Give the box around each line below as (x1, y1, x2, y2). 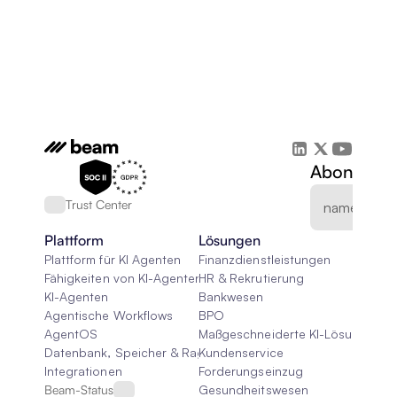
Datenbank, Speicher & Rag (44, 345, 206, 360)
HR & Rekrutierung (198, 270, 304, 285)
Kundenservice (198, 345, 284, 360)
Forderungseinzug (198, 363, 303, 378)
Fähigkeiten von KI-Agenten (44, 270, 203, 285)
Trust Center (66, 197, 132, 212)
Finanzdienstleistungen (198, 252, 331, 267)
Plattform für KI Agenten (44, 252, 182, 267)
